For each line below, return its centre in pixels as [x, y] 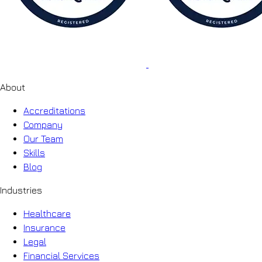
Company [43, 124]
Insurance [44, 227]
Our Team [43, 138]
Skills [34, 152]
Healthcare [47, 213]
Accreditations [54, 110]
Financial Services [61, 255]
